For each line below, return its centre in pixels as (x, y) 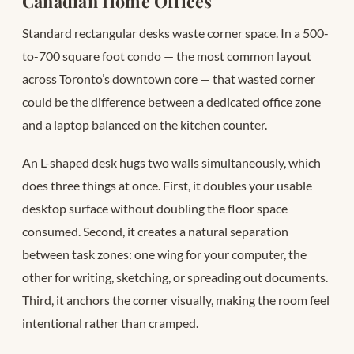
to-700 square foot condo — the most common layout (167, 55)
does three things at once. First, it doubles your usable (167, 185)
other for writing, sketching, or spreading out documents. (175, 277)
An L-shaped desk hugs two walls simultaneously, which (171, 162)
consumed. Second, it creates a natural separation (155, 231)
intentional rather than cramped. (110, 322)
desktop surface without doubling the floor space (155, 208)
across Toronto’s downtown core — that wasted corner (169, 78)
